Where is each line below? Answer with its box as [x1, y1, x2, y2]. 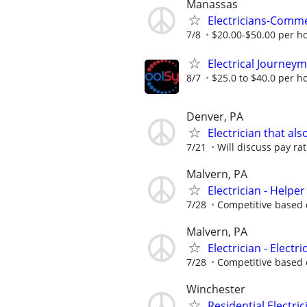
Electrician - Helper [208, 182, 305, 198]
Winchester [186, 282, 245, 297]
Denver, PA [186, 108, 243, 124]
